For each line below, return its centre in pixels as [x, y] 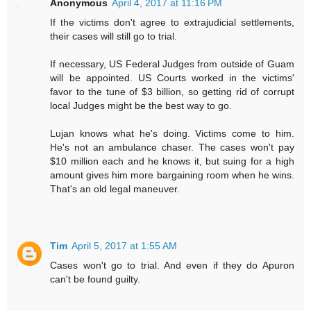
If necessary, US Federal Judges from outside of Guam [172, 64]
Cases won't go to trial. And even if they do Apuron [172, 266]
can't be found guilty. [95, 279]
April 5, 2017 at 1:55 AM [125, 246]
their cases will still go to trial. [114, 36]
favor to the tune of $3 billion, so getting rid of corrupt [172, 92]
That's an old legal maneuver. [115, 189]
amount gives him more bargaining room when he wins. [172, 175]
